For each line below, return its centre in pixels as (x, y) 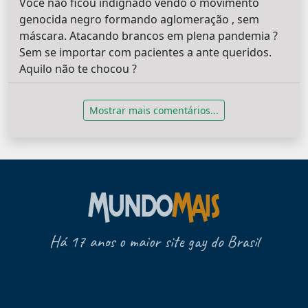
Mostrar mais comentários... (154, 111)
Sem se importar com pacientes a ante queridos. (145, 53)
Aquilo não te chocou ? (78, 69)
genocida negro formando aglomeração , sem (139, 20)
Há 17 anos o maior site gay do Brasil (154, 242)
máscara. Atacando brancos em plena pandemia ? (148, 36)
